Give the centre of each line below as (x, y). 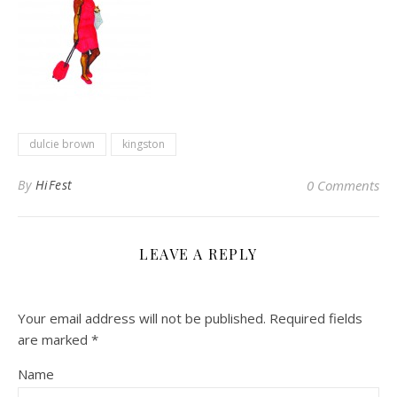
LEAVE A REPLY (198, 254)
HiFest (54, 185)
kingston (144, 144)
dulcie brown (62, 144)
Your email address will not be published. (142, 319)
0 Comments (343, 186)
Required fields (316, 319)
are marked (54, 340)
